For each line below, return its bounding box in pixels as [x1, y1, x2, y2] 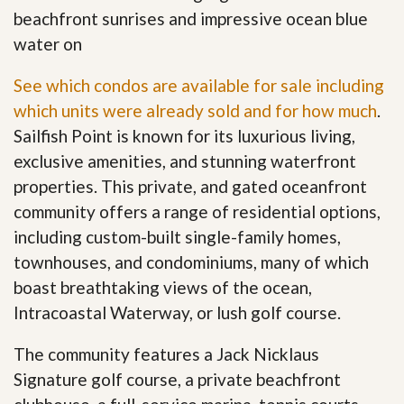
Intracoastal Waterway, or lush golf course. [14, 301, 341, 323]
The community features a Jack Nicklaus [14, 343, 319, 364]
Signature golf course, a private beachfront [14, 368, 341, 390]
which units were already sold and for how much [14, 99, 377, 121]
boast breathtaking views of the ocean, [14, 276, 312, 298]
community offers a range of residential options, [14, 200, 381, 222]
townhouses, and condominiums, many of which [14, 251, 369, 272]
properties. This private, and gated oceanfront [14, 175, 367, 197]
